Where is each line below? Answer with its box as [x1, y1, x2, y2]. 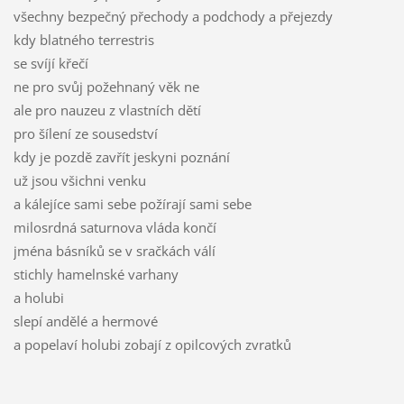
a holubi [13, 289, 64, 308]
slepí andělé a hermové [13, 312, 158, 331]
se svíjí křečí [13, 54, 88, 73]
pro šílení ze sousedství [13, 124, 158, 143]
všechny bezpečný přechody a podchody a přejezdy [13, 7, 333, 26]
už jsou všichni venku [13, 171, 146, 190]
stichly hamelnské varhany [13, 265, 179, 284]
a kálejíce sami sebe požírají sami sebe [13, 195, 252, 214]
